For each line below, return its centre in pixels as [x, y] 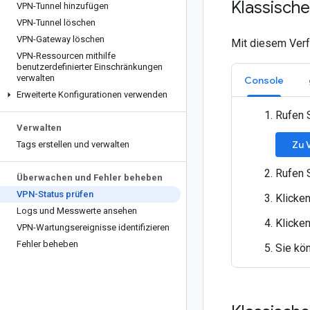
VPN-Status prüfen [55, 194]
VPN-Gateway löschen [61, 39]
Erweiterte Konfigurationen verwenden [92, 94]
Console [264, 80]
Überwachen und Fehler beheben [90, 177]
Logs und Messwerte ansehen [77, 211]
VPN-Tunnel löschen [56, 22]
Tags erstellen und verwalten [73, 144]
